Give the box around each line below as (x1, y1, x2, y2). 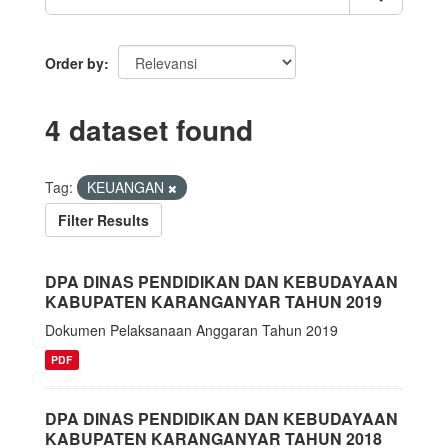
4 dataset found (45, 108, 253, 150)
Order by (45, 52, 104, 73)
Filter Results (58, 209, 149, 230)
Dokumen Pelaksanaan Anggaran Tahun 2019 (45, 319, 338, 340)
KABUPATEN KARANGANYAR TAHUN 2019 (45, 289, 382, 313)
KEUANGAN (87, 176, 168, 197)
